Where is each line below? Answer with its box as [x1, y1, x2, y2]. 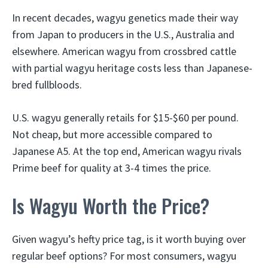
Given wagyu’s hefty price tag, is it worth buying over [12, 232, 246, 246]
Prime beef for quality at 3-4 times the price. [12, 161, 211, 175]
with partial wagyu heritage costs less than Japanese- [12, 61, 252, 75]
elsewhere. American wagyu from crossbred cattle [12, 44, 236, 58]
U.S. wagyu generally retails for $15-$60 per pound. [12, 111, 239, 124]
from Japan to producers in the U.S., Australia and [12, 28, 234, 41]
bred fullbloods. [12, 78, 82, 92]
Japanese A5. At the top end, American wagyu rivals [12, 144, 242, 158]
